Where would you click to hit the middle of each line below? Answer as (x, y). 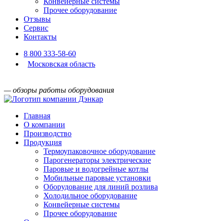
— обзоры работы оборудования (59, 90)
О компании (44, 124)
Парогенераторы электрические (97, 160)
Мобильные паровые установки (97, 178)
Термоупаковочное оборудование (99, 151)
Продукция (43, 142)
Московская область (61, 64)
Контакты (40, 37)
